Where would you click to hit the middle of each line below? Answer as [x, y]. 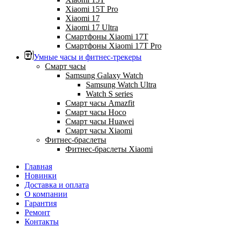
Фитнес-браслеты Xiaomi [109, 149]
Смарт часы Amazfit [100, 103]
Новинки [41, 175]
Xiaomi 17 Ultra [92, 27]
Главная [38, 166]
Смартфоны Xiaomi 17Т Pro [113, 45]
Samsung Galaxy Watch [104, 75]
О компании [46, 194]
